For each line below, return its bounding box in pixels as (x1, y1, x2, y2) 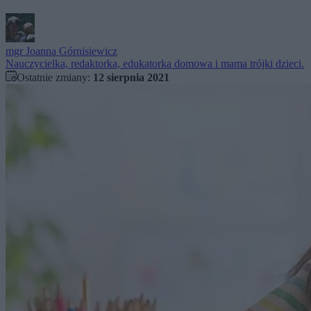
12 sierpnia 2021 (93, 72, 169, 84)
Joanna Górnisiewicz (26, 45, 117, 58)
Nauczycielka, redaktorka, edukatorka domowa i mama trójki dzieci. (6, 58, 304, 70)
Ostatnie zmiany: (17, 72, 93, 84)
